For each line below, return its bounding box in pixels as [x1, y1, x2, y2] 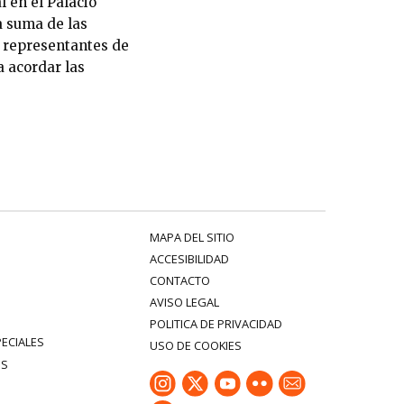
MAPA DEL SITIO [149, 228, 234, 245]
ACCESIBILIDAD [149, 250, 229, 267]
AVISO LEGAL [149, 293, 219, 310]
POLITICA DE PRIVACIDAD [149, 315, 282, 332]
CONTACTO [149, 271, 210, 289]
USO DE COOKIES [149, 336, 242, 353]
